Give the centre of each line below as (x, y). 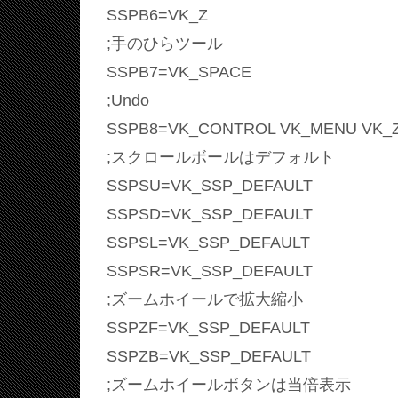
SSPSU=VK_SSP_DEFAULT (210, 185)
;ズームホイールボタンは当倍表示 (229, 384)
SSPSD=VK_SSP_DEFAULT (210, 214)
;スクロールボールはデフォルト (221, 157)
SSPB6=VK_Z (157, 15)
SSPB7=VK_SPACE (179, 72)
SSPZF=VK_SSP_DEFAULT (208, 327)
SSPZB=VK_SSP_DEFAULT (209, 356)
